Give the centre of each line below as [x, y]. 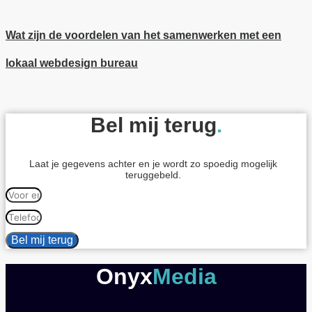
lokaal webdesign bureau [72, 63]
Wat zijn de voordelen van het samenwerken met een [143, 35]
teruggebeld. [153, 174]
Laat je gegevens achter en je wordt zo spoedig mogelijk [153, 163]
